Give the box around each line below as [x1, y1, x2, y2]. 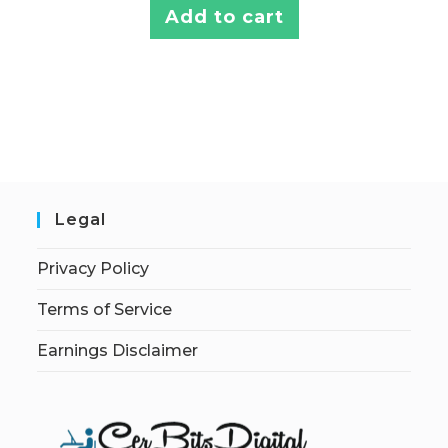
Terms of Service [37, 299, 173, 319]
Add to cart [164, 6, 284, 29]
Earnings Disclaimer [37, 340, 199, 360]
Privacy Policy [37, 258, 150, 278]
